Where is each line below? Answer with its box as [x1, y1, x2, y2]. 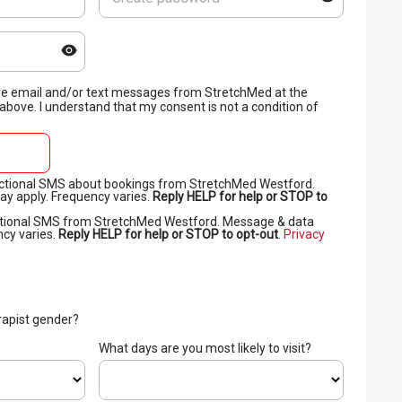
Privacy [284, 227, 325, 241]
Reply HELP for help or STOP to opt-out [58, 227, 278, 241]
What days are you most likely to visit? [98, 341, 311, 355]
